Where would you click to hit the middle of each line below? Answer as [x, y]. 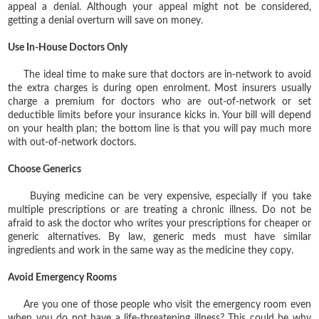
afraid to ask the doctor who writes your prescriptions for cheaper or [159, 223]
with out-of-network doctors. [72, 142]
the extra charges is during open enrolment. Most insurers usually [159, 88]
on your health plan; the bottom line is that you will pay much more [159, 129]
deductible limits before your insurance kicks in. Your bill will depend [159, 115]
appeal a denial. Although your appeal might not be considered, [159, 7]
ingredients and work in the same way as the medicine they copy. [151, 250]
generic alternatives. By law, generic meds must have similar [159, 237]
